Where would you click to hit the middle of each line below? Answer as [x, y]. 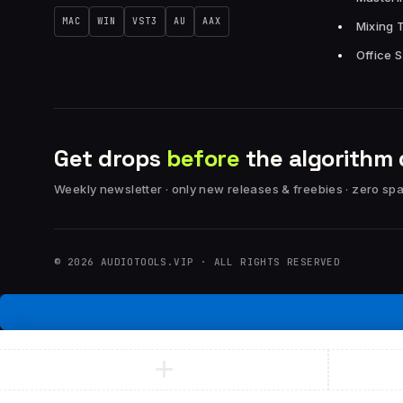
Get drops [110, 158]
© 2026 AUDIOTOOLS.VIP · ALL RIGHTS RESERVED [197, 262]
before [203, 158]
